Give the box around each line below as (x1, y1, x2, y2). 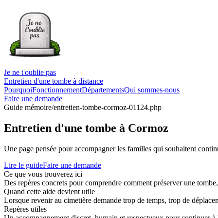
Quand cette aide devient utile (4, 187, 95, 196)
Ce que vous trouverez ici (4, 169, 82, 178)
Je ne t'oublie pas (4, 68, 56, 76)
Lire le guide (4, 161, 43, 169)
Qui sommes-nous (124, 86, 180, 94)
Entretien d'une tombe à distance (4, 77, 103, 85)
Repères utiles (4, 204, 47, 213)
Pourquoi (4, 86, 32, 94)
